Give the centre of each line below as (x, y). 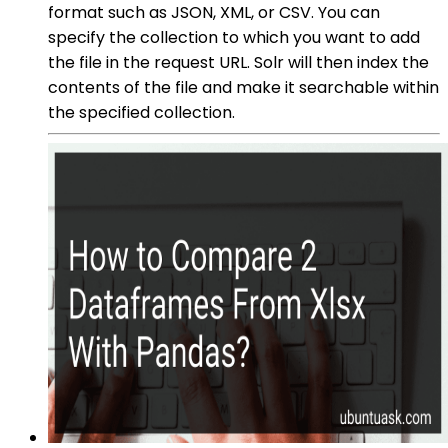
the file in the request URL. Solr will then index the (238, 62)
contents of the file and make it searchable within (243, 87)
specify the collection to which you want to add (234, 37)
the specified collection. (141, 112)
